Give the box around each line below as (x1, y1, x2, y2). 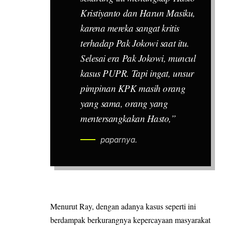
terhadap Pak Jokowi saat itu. (80, 36, 189, 49)
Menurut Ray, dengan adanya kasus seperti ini (50, 201, 196, 212)
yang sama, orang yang (80, 96, 168, 109)
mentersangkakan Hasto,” (80, 111, 176, 125)
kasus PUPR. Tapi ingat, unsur (80, 66, 194, 79)
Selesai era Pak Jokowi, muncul (80, 51, 196, 64)
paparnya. (100, 135, 137, 145)
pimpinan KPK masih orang (80, 81, 186, 94)
